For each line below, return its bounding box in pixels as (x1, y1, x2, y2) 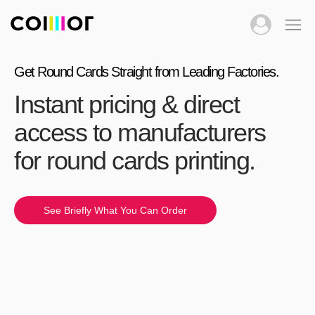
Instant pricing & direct (14, 90, 239, 119)
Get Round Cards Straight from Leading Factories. (14, 64, 278, 79)
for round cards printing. (14, 146, 255, 175)
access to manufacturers (14, 118, 266, 147)
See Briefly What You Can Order (44, 205, 187, 216)
